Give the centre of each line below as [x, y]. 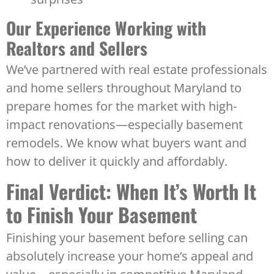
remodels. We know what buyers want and [126, 143]
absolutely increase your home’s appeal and [130, 256]
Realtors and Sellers [77, 48]
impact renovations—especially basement [124, 125]
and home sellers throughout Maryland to [124, 88]
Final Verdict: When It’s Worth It [131, 191]
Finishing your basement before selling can [127, 238]
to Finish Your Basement [102, 215]
